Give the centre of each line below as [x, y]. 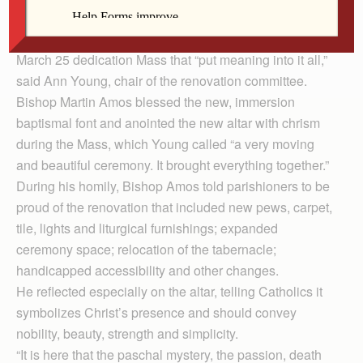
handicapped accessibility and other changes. [147, 270]
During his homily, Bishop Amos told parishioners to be [173, 186]
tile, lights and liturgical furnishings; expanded [147, 228]
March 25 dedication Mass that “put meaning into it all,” [172, 59]
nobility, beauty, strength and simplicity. [127, 333]
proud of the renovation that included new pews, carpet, [174, 207]
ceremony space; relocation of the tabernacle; [146, 249]
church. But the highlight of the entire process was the [169, 38]
